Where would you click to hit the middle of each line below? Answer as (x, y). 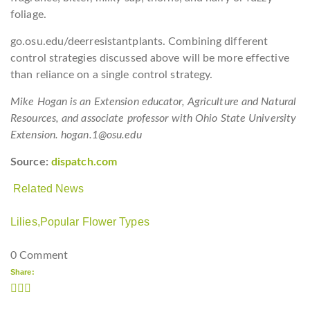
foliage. (28, 14)
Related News (49, 188)
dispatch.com (84, 162)
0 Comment (39, 255)
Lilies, (25, 221)
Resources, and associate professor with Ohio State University (154, 118)
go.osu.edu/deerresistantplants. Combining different (139, 41)
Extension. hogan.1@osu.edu (76, 135)
